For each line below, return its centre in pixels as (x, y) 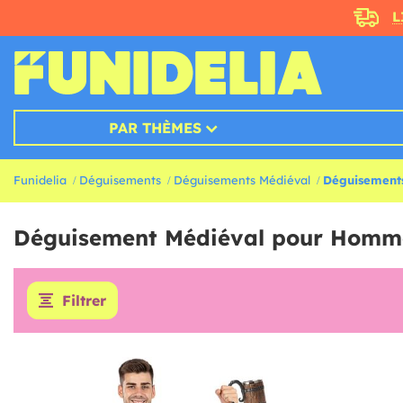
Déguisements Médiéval (242, 180)
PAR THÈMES (155, 128)
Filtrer (84, 301)
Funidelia (40, 180)
